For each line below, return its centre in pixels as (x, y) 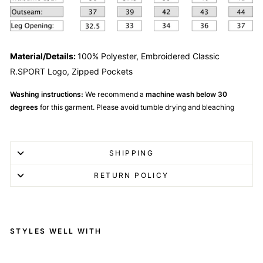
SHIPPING (131, 153)
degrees (24, 107)
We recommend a (114, 95)
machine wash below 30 (186, 95)
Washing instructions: (48, 95)
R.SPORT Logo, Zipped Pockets (71, 72)
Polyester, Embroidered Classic (160, 56)
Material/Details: (44, 56)
